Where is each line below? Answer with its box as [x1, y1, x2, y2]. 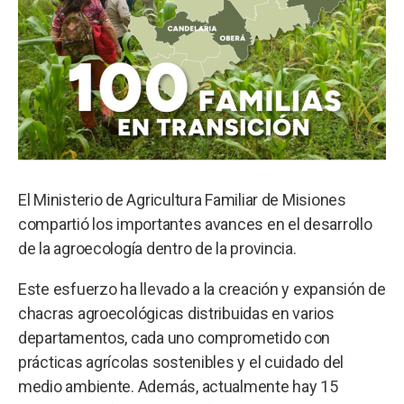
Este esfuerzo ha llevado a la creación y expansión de [18, 279, 386, 298]
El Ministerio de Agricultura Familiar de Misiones [18, 189, 346, 209]
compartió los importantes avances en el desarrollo [18, 214, 372, 234]
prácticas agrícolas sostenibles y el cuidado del [18, 352, 344, 372]
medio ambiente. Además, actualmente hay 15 [18, 376, 338, 396]
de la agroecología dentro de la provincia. [18, 238, 297, 258]
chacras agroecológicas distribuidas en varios [18, 303, 335, 323]
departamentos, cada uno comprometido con [18, 327, 331, 347]
